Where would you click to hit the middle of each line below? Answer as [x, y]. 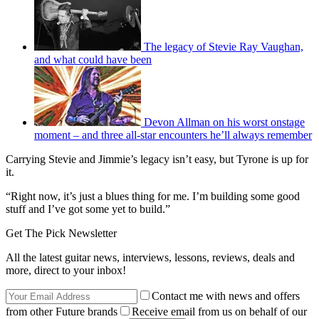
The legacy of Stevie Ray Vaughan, [224, 46]
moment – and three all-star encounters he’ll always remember [173, 135]
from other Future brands [62, 311]
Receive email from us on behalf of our [219, 311]
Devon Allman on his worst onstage [224, 122]
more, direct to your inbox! [66, 270]
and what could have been [93, 59]
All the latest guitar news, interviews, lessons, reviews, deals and [150, 257]
